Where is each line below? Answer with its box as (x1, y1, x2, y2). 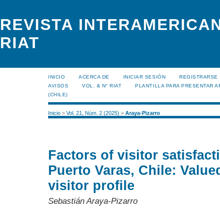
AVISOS (48, 83, 69, 88)
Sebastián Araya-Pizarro (48, 196, 137, 206)
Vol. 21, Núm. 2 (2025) (66, 110, 119, 116)
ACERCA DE (79, 74, 110, 80)
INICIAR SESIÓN (123, 74, 166, 80)
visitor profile (48, 178, 135, 193)
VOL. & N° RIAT (82, 83, 122, 88)
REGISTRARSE (179, 74, 218, 80)
